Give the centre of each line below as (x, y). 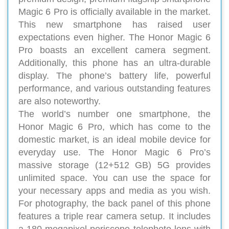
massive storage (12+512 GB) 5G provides (114, 165)
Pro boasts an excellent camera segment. (114, 50)
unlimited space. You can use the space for (114, 178)
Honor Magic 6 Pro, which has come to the (114, 127)
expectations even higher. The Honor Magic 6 (114, 38)
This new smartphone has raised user (114, 25)
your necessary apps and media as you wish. (114, 191)
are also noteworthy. (60, 101)
